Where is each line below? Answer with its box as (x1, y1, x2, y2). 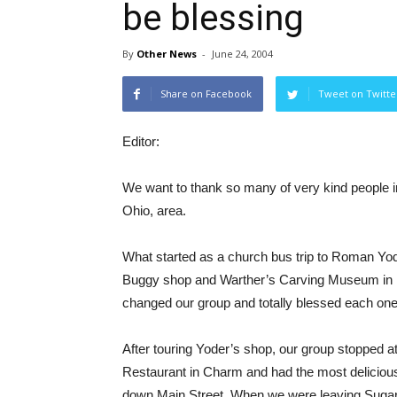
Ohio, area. (122, 203, 186, 218)
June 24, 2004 (212, 47, 273, 60)
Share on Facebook (160, 87, 252, 100)
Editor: (122, 134, 160, 149)
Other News (136, 47, 197, 60)
